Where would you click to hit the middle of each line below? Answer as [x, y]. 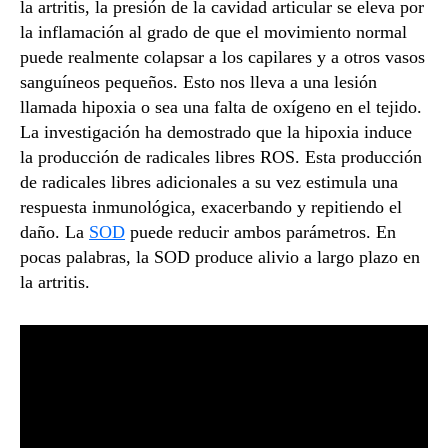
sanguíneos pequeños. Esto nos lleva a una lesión [198, 81]
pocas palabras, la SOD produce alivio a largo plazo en [220, 256]
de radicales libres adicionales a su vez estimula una [209, 181]
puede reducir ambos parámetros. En [260, 231]
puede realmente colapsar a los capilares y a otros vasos [222, 56]
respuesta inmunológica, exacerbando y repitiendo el [211, 206]
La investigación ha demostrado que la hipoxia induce [216, 131]
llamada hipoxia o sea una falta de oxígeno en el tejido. [221, 106]
